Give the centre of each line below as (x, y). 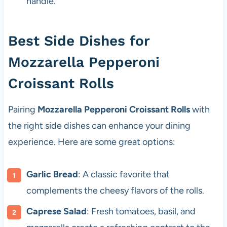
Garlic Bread (52, 175)
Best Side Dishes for (79, 41)
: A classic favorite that (124, 175)
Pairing (23, 110)
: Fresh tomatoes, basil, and (141, 212)
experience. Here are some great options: (91, 142)
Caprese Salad (56, 212)
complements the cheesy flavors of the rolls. (115, 191)
